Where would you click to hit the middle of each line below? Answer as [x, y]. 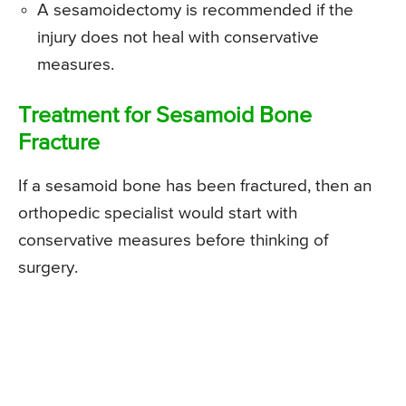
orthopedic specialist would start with [158, 214]
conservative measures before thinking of [173, 241]
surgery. [48, 268]
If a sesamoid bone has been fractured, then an [195, 187]
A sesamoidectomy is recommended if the [195, 11]
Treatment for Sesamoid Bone [165, 117]
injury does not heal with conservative [178, 38]
